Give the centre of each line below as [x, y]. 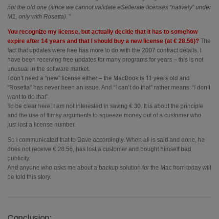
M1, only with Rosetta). [37, 17]
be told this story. [29, 177]
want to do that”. [28, 97]
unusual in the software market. [49, 69]
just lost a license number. [42, 125]
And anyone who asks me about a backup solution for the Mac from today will [109, 168]
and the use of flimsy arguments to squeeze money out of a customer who [104, 116]
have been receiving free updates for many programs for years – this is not [105, 60]
